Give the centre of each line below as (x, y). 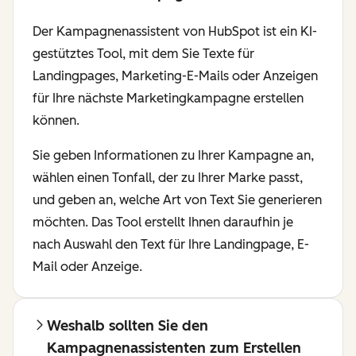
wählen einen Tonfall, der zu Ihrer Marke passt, (168, 177)
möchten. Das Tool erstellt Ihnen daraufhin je (163, 222)
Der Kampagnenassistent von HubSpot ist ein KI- (175, 31)
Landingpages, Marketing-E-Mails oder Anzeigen (175, 75)
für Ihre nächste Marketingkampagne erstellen (168, 98)
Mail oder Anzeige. (89, 266)
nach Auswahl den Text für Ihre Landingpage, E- (171, 244)
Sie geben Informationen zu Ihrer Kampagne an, (173, 155)
